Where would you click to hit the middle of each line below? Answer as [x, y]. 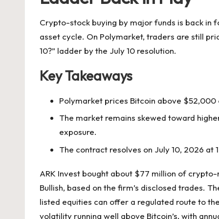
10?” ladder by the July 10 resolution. [108, 51]
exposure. [78, 132]
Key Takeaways [86, 76]
